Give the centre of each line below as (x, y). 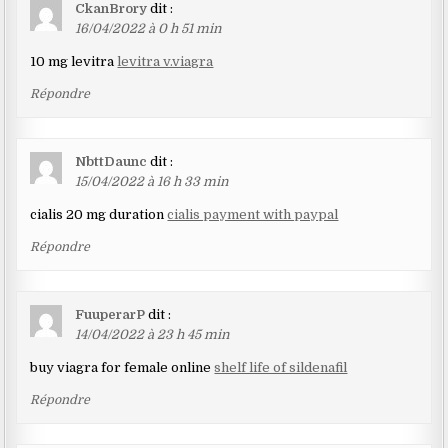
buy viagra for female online (122, 368)
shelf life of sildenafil (281, 368)
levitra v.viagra (165, 62)
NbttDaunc (111, 162)
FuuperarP (110, 315)
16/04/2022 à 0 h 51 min (149, 29)
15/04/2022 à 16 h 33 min (152, 182)
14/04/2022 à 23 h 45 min (153, 335)
